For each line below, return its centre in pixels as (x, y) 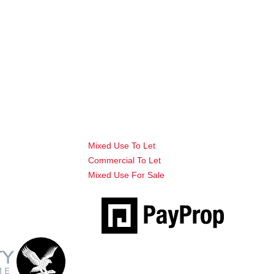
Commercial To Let (124, 160)
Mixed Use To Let (121, 146)
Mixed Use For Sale (126, 175)
